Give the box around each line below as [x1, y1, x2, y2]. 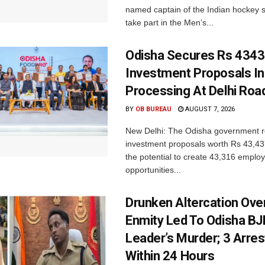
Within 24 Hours [125, 248, 215, 264]
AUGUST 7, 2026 [183, 105, 235, 114]
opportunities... [125, 165, 181, 175]
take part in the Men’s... [125, 18, 214, 28]
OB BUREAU [135, 105, 172, 114]
